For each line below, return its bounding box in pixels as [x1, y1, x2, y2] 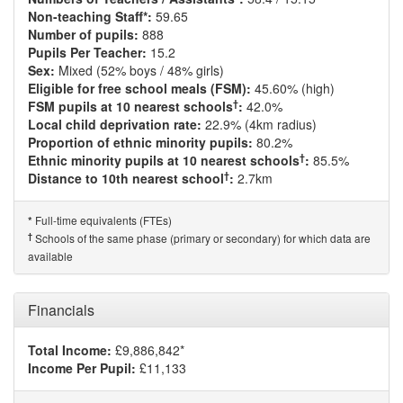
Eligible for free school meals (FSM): [28, 79, 251, 97]
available [28, 248, 73, 264]
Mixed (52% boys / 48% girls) [55, 61, 224, 79]
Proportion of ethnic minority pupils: [28, 133, 253, 151]
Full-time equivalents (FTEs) [32, 212, 172, 228]
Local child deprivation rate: [28, 115, 201, 133]
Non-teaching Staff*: [28, 7, 152, 25]
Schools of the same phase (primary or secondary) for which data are [32, 230, 371, 246]
